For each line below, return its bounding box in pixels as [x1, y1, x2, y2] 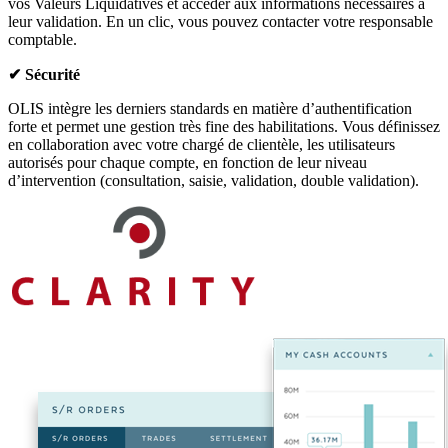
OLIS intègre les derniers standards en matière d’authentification [8, 100, 412, 118]
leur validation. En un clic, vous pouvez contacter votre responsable [8, 13, 433, 31]
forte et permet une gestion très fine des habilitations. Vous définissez [8, 118, 440, 136]
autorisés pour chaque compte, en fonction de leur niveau [8, 154, 367, 172]
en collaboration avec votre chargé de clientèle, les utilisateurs [8, 136, 395, 154]
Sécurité [21, 66, 80, 84]
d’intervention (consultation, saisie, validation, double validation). [8, 172, 419, 190]
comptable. [8, 31, 77, 49]
